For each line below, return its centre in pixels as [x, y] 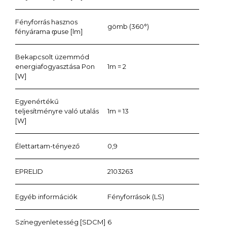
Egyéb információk [46, 196]
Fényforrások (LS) [136, 196]
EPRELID [29, 171]
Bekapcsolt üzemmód [52, 56]
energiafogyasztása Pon [55, 66]
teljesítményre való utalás [57, 111]
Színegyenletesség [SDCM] [60, 222]
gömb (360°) [128, 27]
